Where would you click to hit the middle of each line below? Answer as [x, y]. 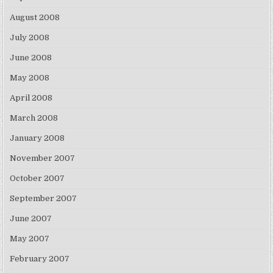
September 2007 [44, 199]
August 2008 [35, 18]
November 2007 [43, 158]
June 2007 [31, 219]
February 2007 [40, 259]
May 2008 [30, 78]
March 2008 [34, 118]
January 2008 [37, 138]
